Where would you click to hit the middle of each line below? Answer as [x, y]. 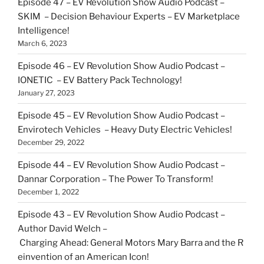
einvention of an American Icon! [83, 257]
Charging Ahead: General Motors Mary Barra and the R [131, 242]
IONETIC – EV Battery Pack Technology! [102, 80]
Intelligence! [45, 30]
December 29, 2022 [51, 142]
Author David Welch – [62, 228]
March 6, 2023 [42, 43]
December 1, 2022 [48, 192]
